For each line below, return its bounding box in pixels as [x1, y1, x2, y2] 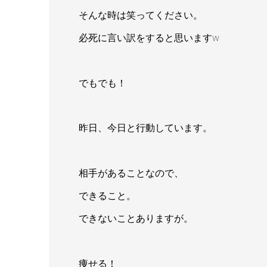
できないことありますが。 [79, 213, 193, 225]
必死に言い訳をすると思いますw [79, 32, 219, 44]
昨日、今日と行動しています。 [79, 122, 212, 134]
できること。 [79, 190, 136, 202]
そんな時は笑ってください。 [79, 10, 203, 21]
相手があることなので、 [79, 167, 184, 179]
